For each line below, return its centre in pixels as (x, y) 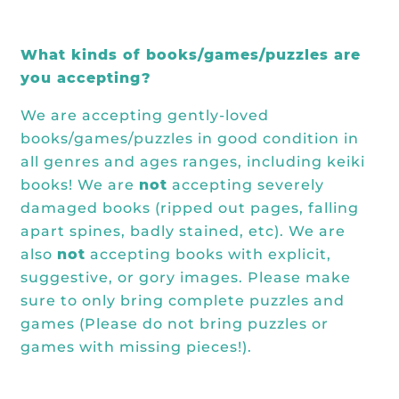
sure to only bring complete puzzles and (183, 301)
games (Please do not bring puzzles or (175, 324)
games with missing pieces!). (136, 347)
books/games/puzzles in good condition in (190, 138)
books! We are (80, 185)
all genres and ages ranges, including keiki (193, 162)
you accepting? (86, 78)
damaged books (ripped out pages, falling (190, 208)
